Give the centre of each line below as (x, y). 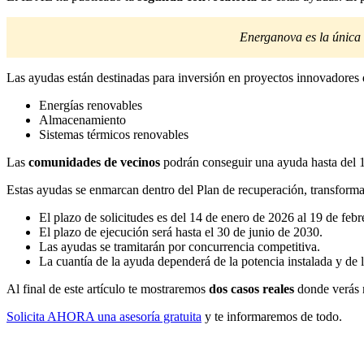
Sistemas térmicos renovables (114, 134)
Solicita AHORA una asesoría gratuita (104, 316)
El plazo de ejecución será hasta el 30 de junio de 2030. (181, 232)
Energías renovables (91, 105)
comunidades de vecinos (94, 162)
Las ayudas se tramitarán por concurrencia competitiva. (180, 246)
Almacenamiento (82, 119)
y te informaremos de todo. (272, 316)
